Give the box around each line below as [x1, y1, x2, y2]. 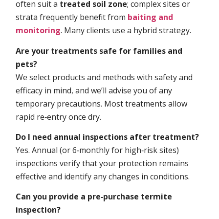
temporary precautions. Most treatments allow [16, 98, 188, 109]
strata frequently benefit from [16, 12, 128, 23]
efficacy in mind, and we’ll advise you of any [16, 85, 173, 96]
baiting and [128, 12, 174, 23]
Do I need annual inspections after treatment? [16, 131, 199, 143]
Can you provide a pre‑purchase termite [16, 191, 173, 202]
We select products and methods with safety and [16, 71, 193, 83]
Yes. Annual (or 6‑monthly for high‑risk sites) [16, 145, 179, 156]
